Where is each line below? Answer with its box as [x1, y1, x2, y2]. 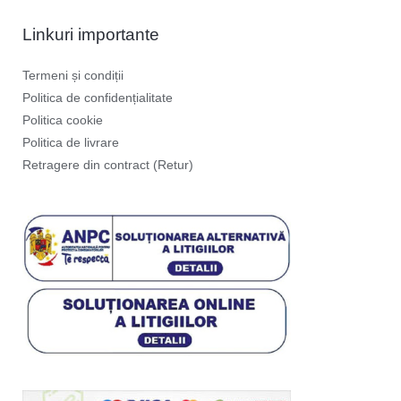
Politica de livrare [22, 135, 119, 149]
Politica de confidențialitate [22, 90, 173, 105]
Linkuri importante [22, 24, 159, 44]
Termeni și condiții [22, 68, 124, 82]
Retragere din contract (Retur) [22, 158, 193, 172]
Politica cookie [22, 113, 103, 127]
